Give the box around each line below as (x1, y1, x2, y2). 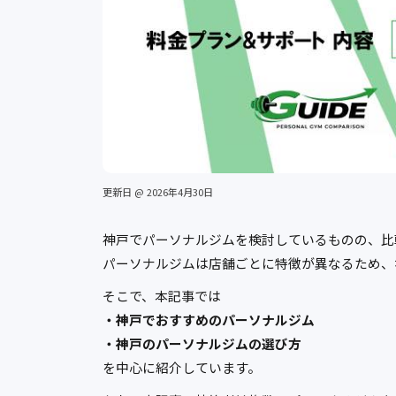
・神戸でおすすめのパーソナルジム (103, 310, 315, 330)
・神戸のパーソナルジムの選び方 (103, 334, 301, 354)
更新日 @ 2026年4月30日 (103, 185, 213, 200)
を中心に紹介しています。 (103, 358, 261, 377)
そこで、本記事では (103, 286, 221, 306)
